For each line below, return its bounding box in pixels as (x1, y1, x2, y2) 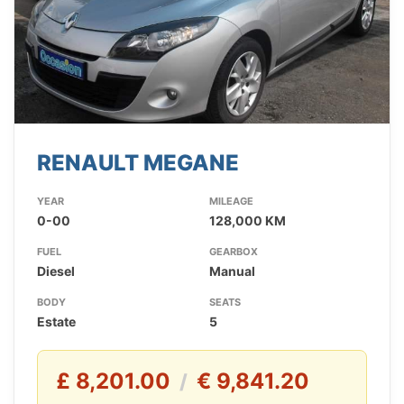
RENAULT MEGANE (37, 150, 239, 177)
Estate (37, 314, 76, 330)
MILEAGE (208, 195, 253, 208)
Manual (208, 263, 255, 280)
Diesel (37, 263, 75, 280)
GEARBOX (208, 245, 258, 259)
